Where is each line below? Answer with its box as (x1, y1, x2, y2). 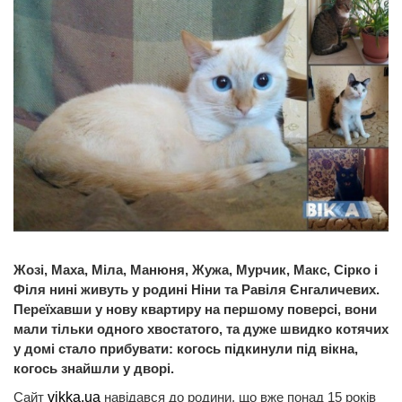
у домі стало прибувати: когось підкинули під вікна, (13, 340, 358, 356)
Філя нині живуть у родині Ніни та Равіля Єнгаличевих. (13, 281, 380, 297)
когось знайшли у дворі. (13, 360, 174, 376)
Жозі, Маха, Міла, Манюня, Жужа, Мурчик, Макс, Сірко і (13, 261, 378, 277)
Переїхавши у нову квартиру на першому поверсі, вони (13, 301, 377, 317)
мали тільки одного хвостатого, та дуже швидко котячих (13, 320, 389, 336)
